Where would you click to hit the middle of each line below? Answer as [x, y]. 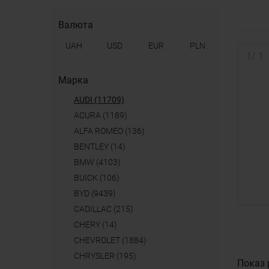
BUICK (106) [99, 178]
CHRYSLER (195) [108, 256]
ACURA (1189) [103, 115]
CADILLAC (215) [106, 209]
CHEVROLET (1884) [113, 240]
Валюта [76, 25]
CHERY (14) [98, 225]
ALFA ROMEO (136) [112, 131]
